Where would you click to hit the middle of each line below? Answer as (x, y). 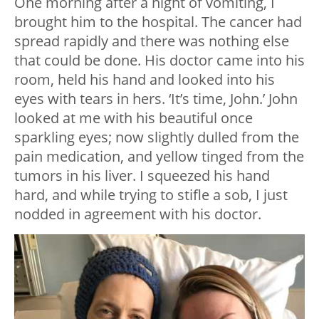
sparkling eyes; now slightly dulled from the (157, 137)
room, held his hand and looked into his (145, 79)
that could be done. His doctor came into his (159, 60)
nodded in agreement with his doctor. (138, 214)
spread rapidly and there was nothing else (152, 41)
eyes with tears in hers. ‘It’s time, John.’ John (156, 98)
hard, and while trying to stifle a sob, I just (151, 194)
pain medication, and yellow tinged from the (159, 156)
